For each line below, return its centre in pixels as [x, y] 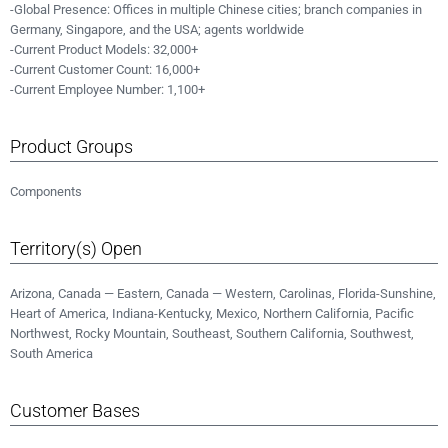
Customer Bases [75, 410]
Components [46, 191]
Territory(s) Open [76, 248]
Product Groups [71, 146]
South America [51, 353]
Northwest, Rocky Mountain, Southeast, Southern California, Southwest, [212, 333]
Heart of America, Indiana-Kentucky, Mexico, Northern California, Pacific [212, 313]
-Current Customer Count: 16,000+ [105, 69]
